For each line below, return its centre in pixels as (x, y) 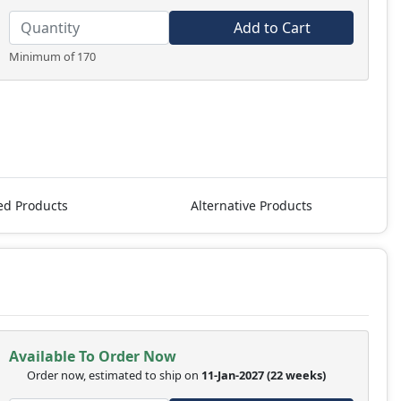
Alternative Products (252, 205)
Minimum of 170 (52, 56)
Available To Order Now (92, 356)
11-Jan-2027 (232, 375)
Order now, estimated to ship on (114, 375)
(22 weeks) (297, 375)
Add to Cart (271, 27)
